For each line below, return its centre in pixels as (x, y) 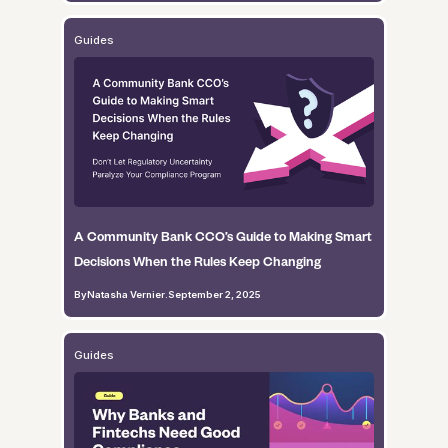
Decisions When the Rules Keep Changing (197, 260)
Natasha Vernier (125, 294)
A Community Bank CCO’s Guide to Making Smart (222, 235)
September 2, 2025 (214, 294)
